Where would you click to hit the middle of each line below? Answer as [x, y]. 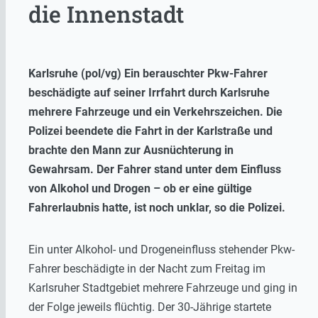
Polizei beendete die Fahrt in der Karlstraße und [150, 131]
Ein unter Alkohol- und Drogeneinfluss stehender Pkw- [161, 250]
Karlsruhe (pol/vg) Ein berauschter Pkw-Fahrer [148, 74]
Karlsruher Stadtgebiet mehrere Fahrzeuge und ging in [163, 288]
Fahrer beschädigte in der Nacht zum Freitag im [147, 269]
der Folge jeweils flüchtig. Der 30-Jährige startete [150, 307]
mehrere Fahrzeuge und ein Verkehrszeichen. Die [155, 112]
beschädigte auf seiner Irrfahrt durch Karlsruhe [149, 93]
